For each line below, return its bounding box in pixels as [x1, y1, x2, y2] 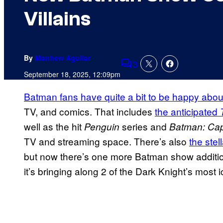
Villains [24, 7, 91, 31]
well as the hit [24, 119, 84, 133]
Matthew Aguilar [35, 53, 90, 63]
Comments [120, 63, 167, 77]
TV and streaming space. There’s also [24, 134, 189, 148]
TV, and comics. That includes [24, 105, 155, 118]
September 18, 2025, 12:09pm [24, 69, 120, 80]
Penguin [84, 120, 119, 133]
